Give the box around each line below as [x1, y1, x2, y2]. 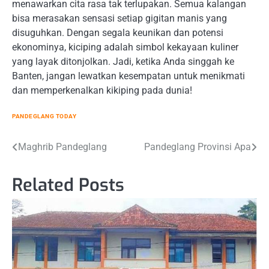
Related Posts [12, 173, 124, 197]
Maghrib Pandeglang [18, 141, 107, 153]
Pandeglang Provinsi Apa [144, 141, 251, 153]
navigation [11, 162, 82, 181]
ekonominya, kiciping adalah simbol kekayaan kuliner [12, 41, 238, 53]
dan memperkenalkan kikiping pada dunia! [12, 85, 192, 97]
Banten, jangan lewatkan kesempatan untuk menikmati [12, 70, 245, 82]
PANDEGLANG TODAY [12, 112, 76, 119]
